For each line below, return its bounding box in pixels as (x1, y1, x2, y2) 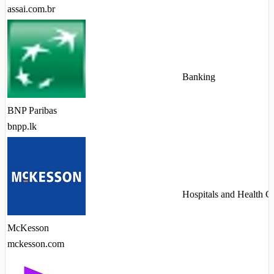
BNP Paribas (7, 105, 57, 116)
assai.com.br (7, 4, 55, 15)
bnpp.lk (7, 121, 37, 132)
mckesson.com (7, 239, 64, 250)
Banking (182, 72, 215, 83)
